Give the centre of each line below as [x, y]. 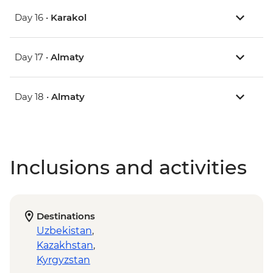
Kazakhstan [65, 246]
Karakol [69, 18]
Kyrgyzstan [63, 260]
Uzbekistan [64, 231]
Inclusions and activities [128, 168]
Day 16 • [33, 18]
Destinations [66, 216]
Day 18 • [33, 97]
